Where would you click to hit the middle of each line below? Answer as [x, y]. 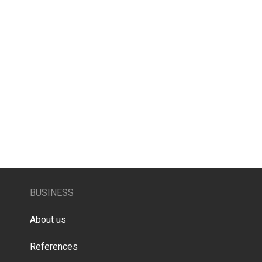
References [54, 246]
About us [48, 219]
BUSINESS [52, 193]
